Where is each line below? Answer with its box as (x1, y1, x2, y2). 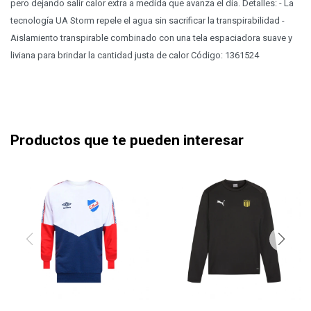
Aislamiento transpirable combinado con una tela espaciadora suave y (10, 33, 292, 43)
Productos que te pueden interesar (10, 132, 244, 149)
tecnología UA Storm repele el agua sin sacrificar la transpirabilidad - (10, 15, 285, 26)
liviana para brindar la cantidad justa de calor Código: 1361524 (10, 50, 259, 60)
